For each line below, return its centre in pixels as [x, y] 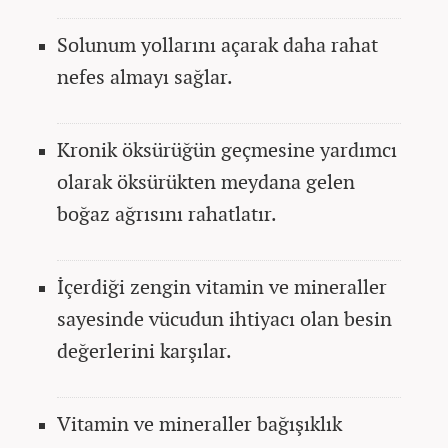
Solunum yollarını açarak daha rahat [217, 44]
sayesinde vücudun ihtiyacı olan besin [224, 318]
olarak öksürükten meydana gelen [206, 181]
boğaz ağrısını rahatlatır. [169, 213]
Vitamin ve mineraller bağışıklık [199, 423]
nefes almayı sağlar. [145, 76]
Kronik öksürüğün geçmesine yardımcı [227, 149]
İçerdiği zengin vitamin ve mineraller [222, 286]
